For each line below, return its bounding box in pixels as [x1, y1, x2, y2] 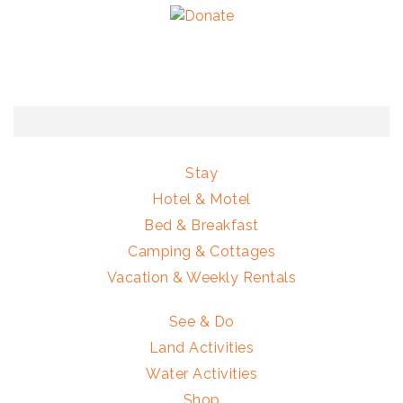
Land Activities [148, 338, 255, 356]
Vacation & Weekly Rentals [106, 268, 297, 286]
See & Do [168, 312, 235, 330]
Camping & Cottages [128, 242, 275, 260]
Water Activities [146, 364, 257, 382]
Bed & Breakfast [144, 216, 259, 234]
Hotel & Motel [152, 190, 251, 208]
